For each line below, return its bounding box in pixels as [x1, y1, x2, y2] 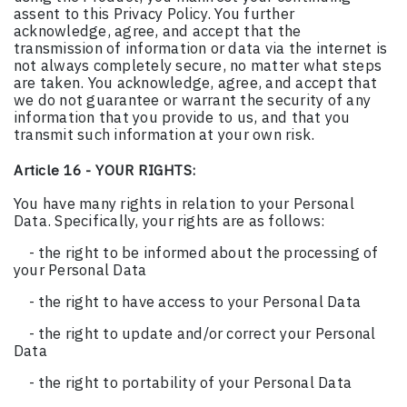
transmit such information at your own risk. [14, 124, 315, 145]
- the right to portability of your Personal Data [28, 372, 352, 393]
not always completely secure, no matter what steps [14, 55, 382, 76]
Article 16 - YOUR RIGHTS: [14, 161, 196, 180]
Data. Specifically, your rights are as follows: [14, 211, 326, 232]
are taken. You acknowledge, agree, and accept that [14, 73, 377, 94]
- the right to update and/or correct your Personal [28, 323, 376, 344]
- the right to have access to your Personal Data [28, 292, 362, 313]
